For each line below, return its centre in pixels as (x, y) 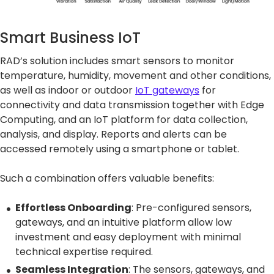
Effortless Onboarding (73, 207)
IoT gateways (167, 90)
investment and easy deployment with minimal (128, 237)
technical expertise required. (84, 251)
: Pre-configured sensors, (191, 207)
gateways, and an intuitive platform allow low (124, 222)
